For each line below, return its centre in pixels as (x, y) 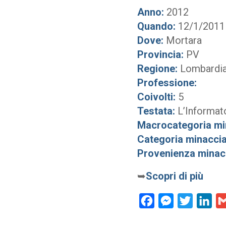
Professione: (167, 83)
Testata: (156, 111)
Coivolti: (156, 97)
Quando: (156, 26)
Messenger (194, 201)
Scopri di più (175, 176)
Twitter (205, 201)
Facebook (172, 201)
